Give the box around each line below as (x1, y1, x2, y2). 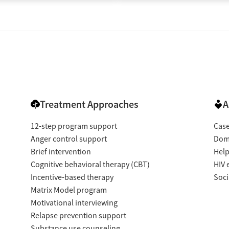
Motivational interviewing (30, 198, 118, 209)
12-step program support (30, 121, 117, 132)
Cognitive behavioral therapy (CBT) (30, 159, 150, 170)
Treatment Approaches (39, 98, 139, 111)
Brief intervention (30, 147, 91, 157)
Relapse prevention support (30, 211, 126, 221)
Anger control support (30, 134, 107, 145)
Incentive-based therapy (30, 172, 113, 183)
